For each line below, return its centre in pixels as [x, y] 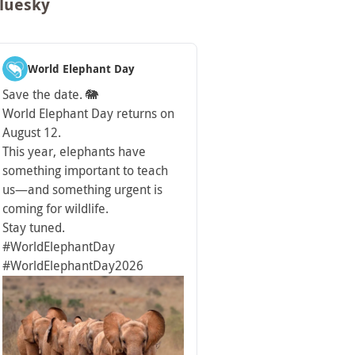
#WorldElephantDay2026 [73, 265]
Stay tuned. [34, 227]
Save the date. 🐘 [50, 94]
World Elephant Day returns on [88, 113]
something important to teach [85, 170]
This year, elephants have [74, 151]
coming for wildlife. [55, 208]
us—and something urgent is [82, 189]
